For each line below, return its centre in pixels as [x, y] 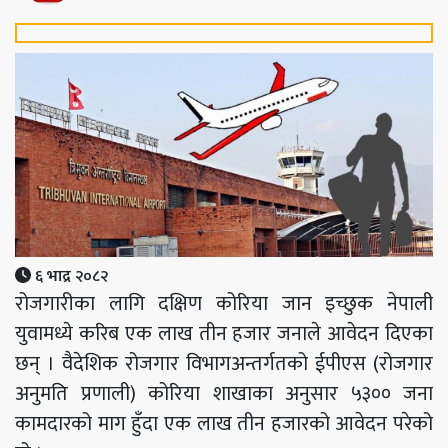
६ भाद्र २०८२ [69, 276]
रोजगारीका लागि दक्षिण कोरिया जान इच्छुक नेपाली [224, 303]
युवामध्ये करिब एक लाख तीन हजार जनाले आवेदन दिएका [224, 333]
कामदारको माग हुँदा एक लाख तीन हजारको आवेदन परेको [224, 423]
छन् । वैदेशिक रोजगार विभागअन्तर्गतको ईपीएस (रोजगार [224, 363]
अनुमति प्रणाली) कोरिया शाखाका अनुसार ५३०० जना [224, 393]
